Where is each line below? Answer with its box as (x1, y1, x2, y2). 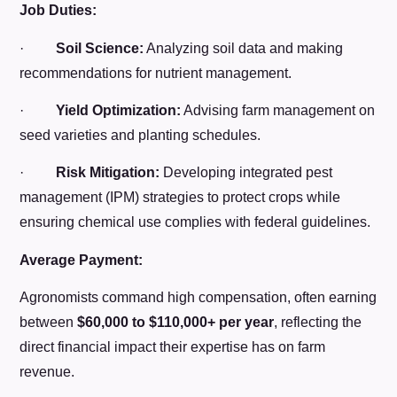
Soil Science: (56, 40, 144, 56)
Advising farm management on (181, 102, 376, 118)
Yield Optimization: (56, 102, 182, 118)
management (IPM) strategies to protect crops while (19, 190, 341, 206)
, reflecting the (274, 315, 362, 331)
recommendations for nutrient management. (19, 65, 292, 81)
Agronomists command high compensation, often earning (19, 290, 378, 306)
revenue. (19, 364, 75, 380)
